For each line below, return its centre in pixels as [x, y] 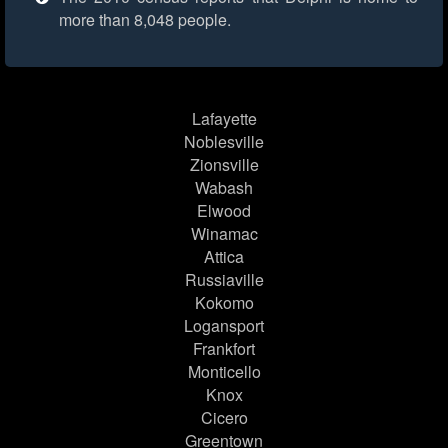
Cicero [224, 418]
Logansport [224, 326]
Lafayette [224, 119]
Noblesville [224, 142]
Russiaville [224, 280]
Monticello [224, 372]
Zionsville [224, 165]
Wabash [224, 188]
